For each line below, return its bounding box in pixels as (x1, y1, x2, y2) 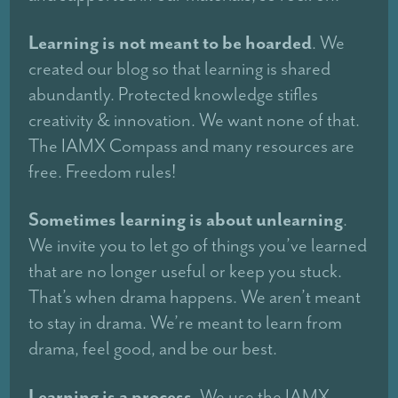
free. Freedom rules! (28, 160, 177, 184)
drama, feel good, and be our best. (28, 337, 278, 361)
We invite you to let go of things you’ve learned (28, 234, 368, 258)
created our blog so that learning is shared (28, 57, 331, 81)
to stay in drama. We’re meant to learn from (28, 311, 343, 335)
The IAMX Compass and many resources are (28, 134, 355, 158)
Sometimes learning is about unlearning (28, 207, 344, 232)
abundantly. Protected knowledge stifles (28, 83, 319, 107)
